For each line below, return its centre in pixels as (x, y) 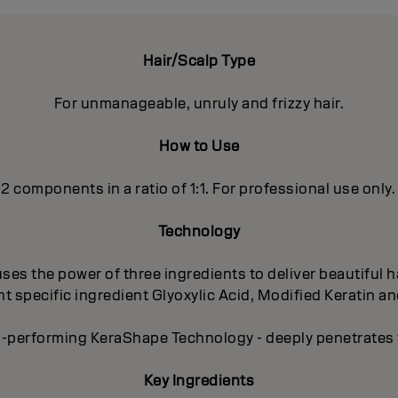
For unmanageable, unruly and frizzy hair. (199, 104)
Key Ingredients (199, 381)
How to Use (199, 147)
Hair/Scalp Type (199, 61)
